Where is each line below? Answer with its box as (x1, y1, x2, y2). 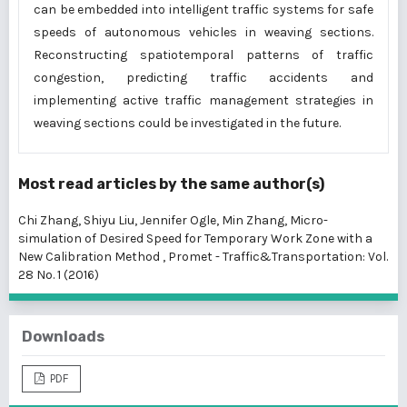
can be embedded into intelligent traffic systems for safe (34, 2, 373, 18)
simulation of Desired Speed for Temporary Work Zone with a (18, 231, 372, 247)
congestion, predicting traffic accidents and (34, 70, 373, 86)
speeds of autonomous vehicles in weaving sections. (34, 25, 373, 41)
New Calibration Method (18, 249, 163, 265)
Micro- (290, 213, 328, 229)
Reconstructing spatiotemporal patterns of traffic (34, 47, 373, 64)
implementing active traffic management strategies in (34, 93, 373, 109)
